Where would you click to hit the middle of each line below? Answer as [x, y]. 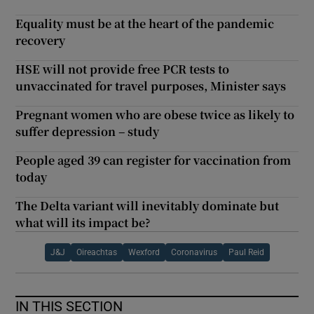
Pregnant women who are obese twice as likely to [155, 114]
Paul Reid [246, 252]
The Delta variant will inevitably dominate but [148, 205]
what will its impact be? [83, 222]
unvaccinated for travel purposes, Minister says [151, 86]
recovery [41, 40]
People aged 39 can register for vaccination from [153, 160]
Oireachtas [96, 252]
